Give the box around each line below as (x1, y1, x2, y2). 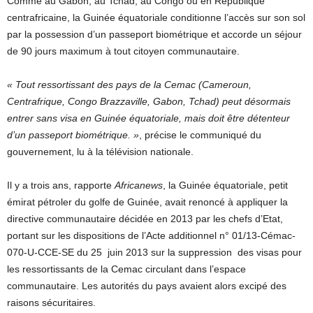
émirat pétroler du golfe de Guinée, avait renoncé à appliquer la (7, 196, 288, 208)
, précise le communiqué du (139, 129, 261, 140)
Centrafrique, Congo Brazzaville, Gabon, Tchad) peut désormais (7, 96, 291, 107)
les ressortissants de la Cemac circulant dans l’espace (7, 263, 246, 275)
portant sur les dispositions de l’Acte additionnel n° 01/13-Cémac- (7, 230, 296, 241)
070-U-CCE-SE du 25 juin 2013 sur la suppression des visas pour (7, 247, 302, 258)
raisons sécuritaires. (7, 297, 96, 308)
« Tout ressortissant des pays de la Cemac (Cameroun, (7, 79, 252, 90)
